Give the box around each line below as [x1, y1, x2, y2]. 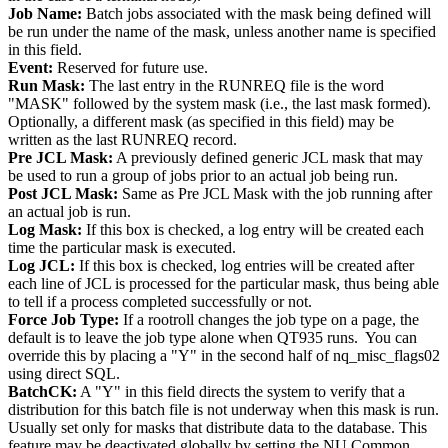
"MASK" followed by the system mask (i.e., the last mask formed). [8, 95, 431, 113]
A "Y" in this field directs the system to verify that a [77, 383, 405, 401]
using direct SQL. [8, 365, 120, 383]
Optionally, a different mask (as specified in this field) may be [8, 113, 394, 131]
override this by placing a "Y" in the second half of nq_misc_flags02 [8, 347, 440, 365]
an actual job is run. [8, 203, 131, 221]
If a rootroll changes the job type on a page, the [119, 311, 419, 329]
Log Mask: [8, 221, 82, 239]
